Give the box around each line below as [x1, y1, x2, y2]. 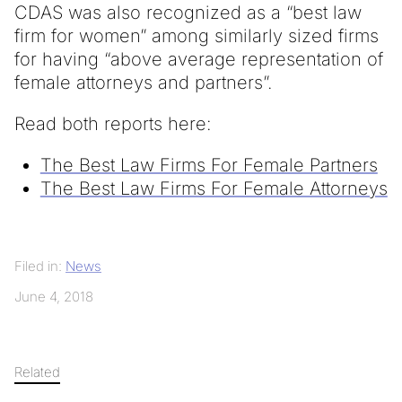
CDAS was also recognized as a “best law [14, 2, 362, 24]
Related [14, 363, 60, 381]
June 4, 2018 [14, 288, 93, 306]
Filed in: [14, 258, 66, 275]
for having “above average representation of [14, 48, 383, 71]
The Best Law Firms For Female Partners [39, 154, 378, 177]
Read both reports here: [14, 113, 212, 135]
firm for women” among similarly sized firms [14, 25, 379, 48]
